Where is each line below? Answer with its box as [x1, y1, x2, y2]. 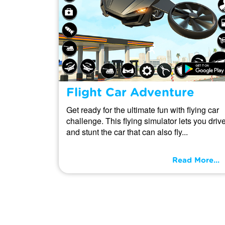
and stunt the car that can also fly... [66, 126, 188, 138]
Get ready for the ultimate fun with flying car [66, 103, 219, 116]
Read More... [172, 156, 219, 164]
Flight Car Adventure [66, 86, 194, 99]
